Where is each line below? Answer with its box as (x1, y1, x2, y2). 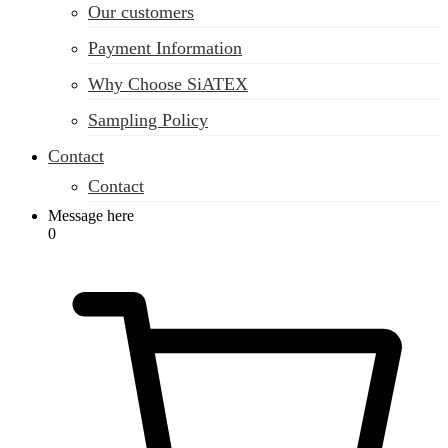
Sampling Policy (88, 110, 208, 130)
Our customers (88, 2, 194, 22)
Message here (48, 207, 134, 224)
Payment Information (88, 38, 242, 58)
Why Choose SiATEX (88, 74, 248, 94)
